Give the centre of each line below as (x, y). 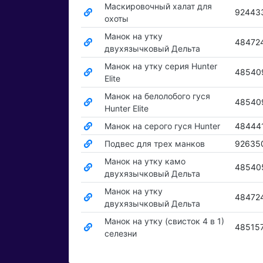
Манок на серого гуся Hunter (162, 126)
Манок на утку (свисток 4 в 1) (164, 221)
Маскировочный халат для (158, 6)
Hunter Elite (126, 109)
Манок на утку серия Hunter (161, 66)
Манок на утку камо (145, 161)
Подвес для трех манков (154, 144)
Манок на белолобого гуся (157, 96)
